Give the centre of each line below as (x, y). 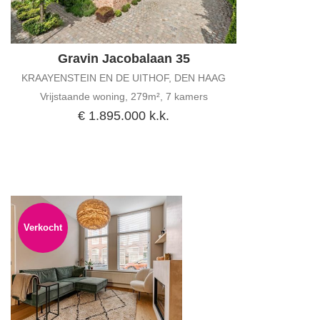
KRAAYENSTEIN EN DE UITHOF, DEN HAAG (124, 77)
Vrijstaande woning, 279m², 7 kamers (124, 96)
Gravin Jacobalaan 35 (124, 58)
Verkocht (43, 227)
